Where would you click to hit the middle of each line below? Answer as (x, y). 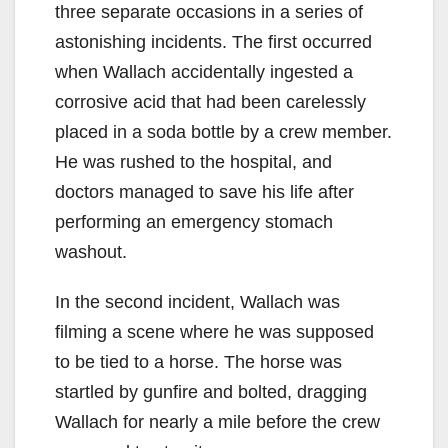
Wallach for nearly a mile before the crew (217, 421)
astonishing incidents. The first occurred (213, 41)
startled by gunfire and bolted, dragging (211, 391)
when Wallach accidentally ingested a (204, 71)
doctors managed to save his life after (204, 191)
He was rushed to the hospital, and (193, 161)
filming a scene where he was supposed (214, 331)
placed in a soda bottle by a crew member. (223, 131)
